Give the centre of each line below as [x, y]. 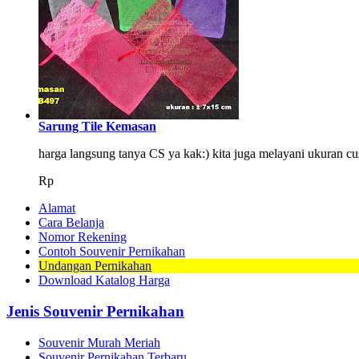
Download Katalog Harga [104, 280]
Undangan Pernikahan [95, 266]
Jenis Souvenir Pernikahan [95, 311]
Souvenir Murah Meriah [99, 342]
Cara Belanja [71, 223]
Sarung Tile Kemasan [97, 127]
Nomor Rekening [83, 237]
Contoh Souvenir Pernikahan [112, 252]
